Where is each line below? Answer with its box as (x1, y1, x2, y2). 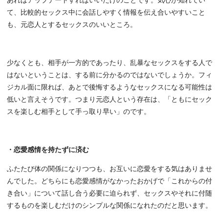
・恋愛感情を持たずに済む (7, 146, 89, 154)
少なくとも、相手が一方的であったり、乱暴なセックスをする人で (7, 59, 212, 67)
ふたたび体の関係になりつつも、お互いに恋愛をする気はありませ (7, 165, 212, 173)
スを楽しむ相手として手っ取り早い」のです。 (7, 108, 151, 116)
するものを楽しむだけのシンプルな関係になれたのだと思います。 (7, 202, 212, 210)
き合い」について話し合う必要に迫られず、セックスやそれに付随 (7, 190, 212, 197)
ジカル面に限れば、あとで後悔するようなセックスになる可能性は (7, 84, 212, 91)
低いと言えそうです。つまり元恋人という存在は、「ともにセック (7, 96, 212, 104)
